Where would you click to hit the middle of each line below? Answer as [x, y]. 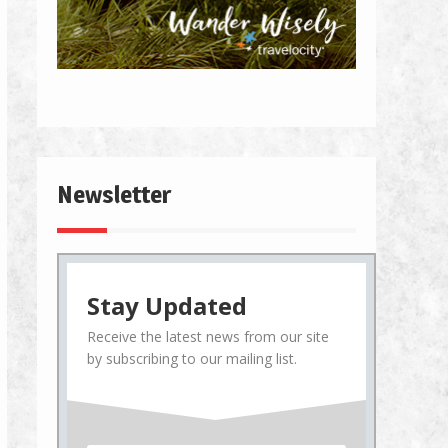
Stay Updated [167, 305]
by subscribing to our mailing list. [192, 358]
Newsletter [114, 194]
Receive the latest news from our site [208, 336]
